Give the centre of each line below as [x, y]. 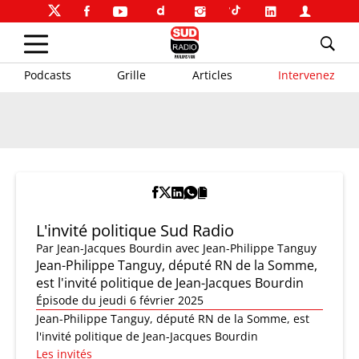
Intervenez [306, 75]
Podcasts [48, 75]
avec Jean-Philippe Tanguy [246, 248]
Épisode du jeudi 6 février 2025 [120, 300]
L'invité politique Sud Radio [135, 230]
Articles [212, 75]
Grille [132, 75]
